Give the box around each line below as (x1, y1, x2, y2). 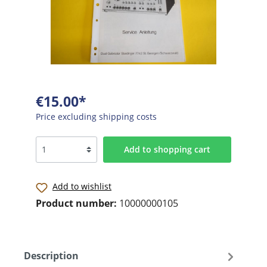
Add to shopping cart (123, 143, 210, 155)
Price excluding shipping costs (36, 110, 157, 122)
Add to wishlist (52, 180, 111, 192)
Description (24, 249, 79, 263)
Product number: (36, 196, 119, 210)
